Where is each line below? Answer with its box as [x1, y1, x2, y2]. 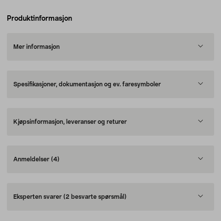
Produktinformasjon [7, 15, 72, 22]
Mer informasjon [13, 44, 60, 50]
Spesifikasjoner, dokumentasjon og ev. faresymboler [13, 81, 161, 87]
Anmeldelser [13, 156, 51, 162]
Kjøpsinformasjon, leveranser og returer [13, 119, 127, 125]
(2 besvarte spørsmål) [63, 194, 127, 200]
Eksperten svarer [13, 194, 63, 200]
